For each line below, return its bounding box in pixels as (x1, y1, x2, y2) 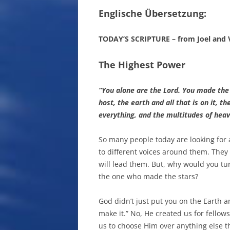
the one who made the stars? (99, 171, 198, 181)
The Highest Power (99, 59, 185, 71)
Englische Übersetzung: (99, 7, 206, 20)
